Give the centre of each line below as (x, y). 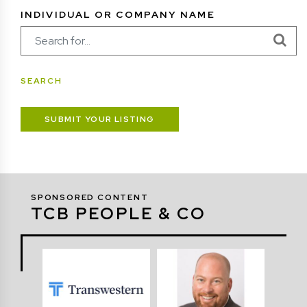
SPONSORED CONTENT (90, 197)
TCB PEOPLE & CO (118, 213)
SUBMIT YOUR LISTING (100, 119)
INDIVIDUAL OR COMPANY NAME (118, 14)
